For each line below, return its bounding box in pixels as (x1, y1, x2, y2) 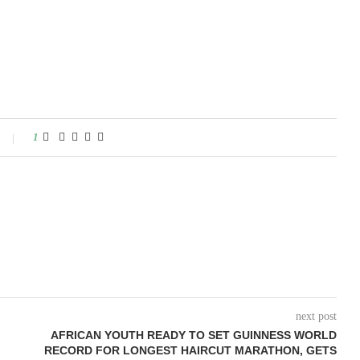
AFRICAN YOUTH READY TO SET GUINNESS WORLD (50, 329, 337, 342)
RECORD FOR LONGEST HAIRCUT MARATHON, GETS (43, 344, 337, 357)
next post (295, 310, 337, 322)
